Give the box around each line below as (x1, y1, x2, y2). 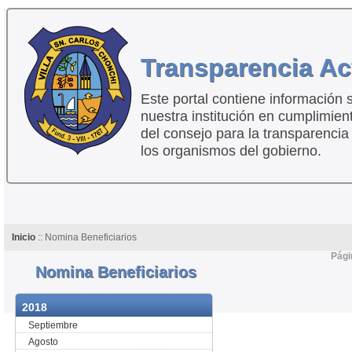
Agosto (28, 336, 59, 347)
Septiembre (28, 320, 79, 331)
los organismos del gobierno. (140, 142, 321, 159)
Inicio (11, 232, 35, 243)
